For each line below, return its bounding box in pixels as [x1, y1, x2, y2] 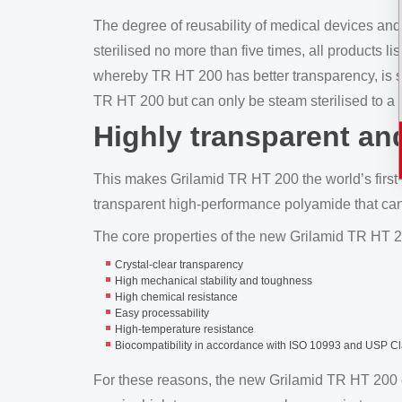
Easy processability [115, 307, 209, 319]
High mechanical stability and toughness [115, 275, 312, 287]
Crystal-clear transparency [115, 258, 243, 271]
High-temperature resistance [115, 323, 254, 336]
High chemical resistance [115, 291, 238, 303]
